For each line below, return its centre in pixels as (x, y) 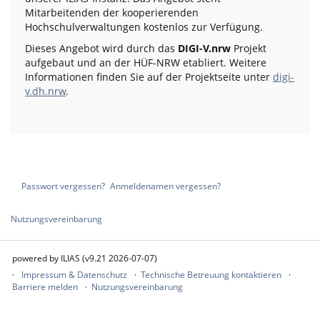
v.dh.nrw (45, 91)
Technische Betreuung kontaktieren (211, 275)
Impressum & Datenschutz (74, 275)
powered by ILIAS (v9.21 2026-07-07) (85, 258)
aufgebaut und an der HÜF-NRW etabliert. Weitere (146, 63)
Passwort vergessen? (63, 186)
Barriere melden (45, 287)
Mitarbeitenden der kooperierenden (112, 13)
